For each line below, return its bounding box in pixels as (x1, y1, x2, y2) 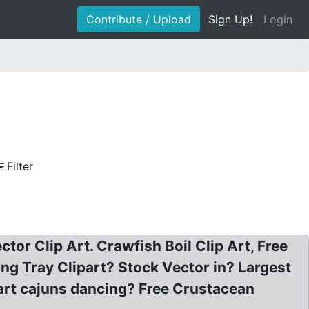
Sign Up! (208, 12, 252, 26)
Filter (7, 159, 33, 173)
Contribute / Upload (86, 12, 191, 26)
